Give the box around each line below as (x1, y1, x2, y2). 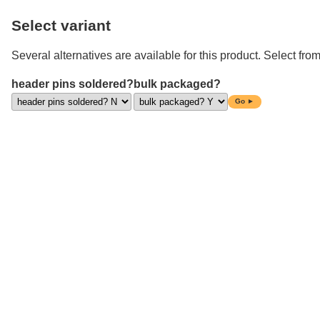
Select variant (11, 17, 111, 34)
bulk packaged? (134, 77, 221, 90)
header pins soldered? (11, 77, 134, 90)
